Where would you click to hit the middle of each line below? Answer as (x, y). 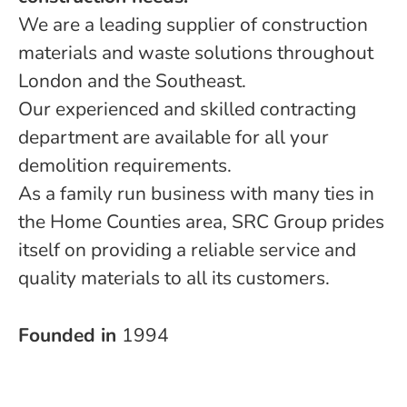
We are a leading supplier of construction (193, 25)
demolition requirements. (129, 165)
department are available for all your (174, 137)
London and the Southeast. (134, 81)
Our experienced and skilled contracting (187, 109)
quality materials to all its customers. (174, 278)
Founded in (70, 335)
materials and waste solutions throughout (196, 53)
